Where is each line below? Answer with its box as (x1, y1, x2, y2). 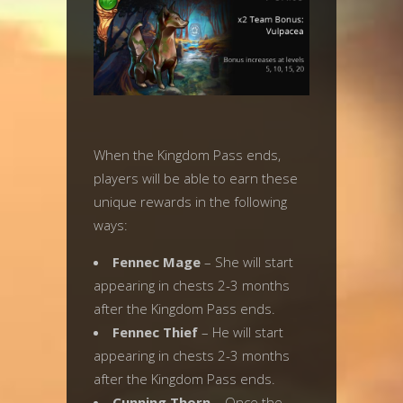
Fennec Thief (112, 323, 198, 341)
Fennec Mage (112, 253, 201, 271)
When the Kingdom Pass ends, (94, 146, 281, 164)
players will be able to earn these (94, 169, 298, 187)
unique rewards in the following (94, 193, 287, 210)
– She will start (201, 253, 293, 271)
